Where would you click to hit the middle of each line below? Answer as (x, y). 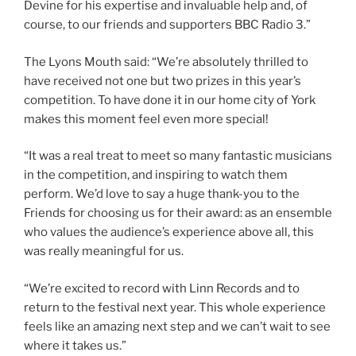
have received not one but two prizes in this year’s (163, 81)
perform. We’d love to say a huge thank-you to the (162, 194)
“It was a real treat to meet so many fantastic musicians (178, 156)
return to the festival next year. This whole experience (175, 307)
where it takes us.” (75, 345)
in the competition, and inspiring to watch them (156, 175)
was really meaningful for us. (104, 252)
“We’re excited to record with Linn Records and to (162, 288)
